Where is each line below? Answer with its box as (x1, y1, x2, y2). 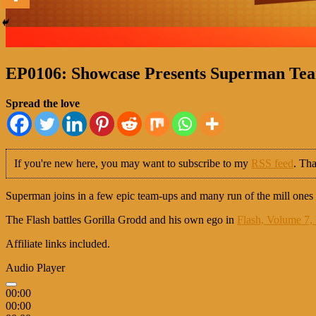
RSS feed (251, 157, 294, 170)
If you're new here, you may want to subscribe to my (14, 157, 252, 170)
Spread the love (6, 97, 80, 109)
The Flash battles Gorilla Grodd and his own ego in (6, 214, 237, 226)
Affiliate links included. (6, 238, 110, 250)
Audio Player (6, 262, 65, 274)
